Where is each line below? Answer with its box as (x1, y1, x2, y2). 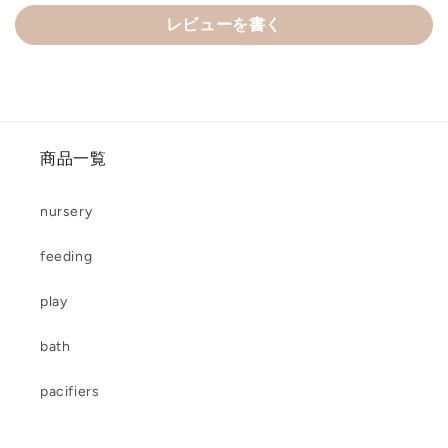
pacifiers (40, 383, 100, 401)
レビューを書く (165, 15, 283, 35)
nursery (40, 203, 93, 221)
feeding (40, 248, 93, 266)
